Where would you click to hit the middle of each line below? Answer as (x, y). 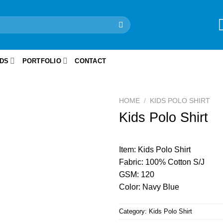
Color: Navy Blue (149, 187)
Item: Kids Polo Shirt (155, 149)
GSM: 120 (137, 174)
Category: (134, 211)
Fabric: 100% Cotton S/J (162, 162)
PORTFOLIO (42, 61)
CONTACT (91, 61)
